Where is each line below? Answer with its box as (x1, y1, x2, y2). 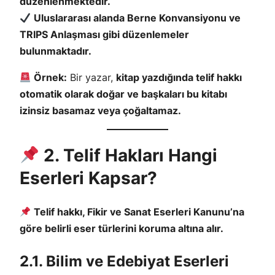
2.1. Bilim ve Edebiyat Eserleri (20, 252, 229, 271)
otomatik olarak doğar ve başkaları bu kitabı (20, 87, 227, 100)
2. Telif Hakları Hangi (39, 145, 217, 166)
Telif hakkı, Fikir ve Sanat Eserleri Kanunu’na (34, 206, 245, 219)
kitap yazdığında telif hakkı (116, 71, 242, 83)
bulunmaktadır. (20, 44, 91, 57)
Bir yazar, (67, 71, 117, 83)
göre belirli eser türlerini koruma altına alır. (20, 222, 223, 235)
